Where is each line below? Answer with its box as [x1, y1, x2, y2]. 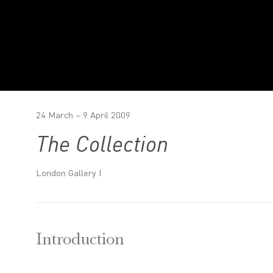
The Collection [35, 134, 168, 157]
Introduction [35, 232, 124, 250]
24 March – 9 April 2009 [35, 112, 130, 120]
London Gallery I [35, 169, 101, 179]
